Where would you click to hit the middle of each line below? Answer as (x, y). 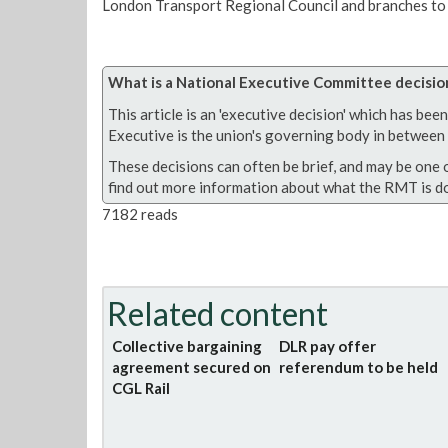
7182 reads (140, 214)
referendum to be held (359, 366)
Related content (217, 313)
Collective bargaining (187, 345)
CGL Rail (141, 387)
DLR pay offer (328, 345)
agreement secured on (191, 366)
